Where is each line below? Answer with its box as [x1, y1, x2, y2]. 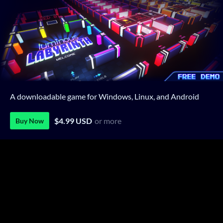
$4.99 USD [54, 116, 92, 126]
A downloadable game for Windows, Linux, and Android [10, 92, 199, 102]
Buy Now [15, 116, 44, 125]
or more [95, 116, 121, 126]
